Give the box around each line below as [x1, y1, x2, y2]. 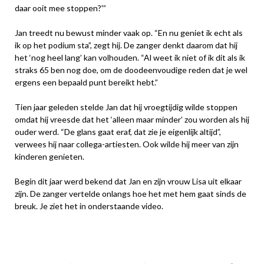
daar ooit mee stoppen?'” [15, 3, 106, 13]
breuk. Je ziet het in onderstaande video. [15, 201, 163, 211]
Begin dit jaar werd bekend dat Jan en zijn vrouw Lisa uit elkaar [15, 176, 242, 186]
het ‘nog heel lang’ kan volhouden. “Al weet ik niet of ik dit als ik [15, 52, 245, 62]
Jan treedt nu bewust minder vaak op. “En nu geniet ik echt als [15, 28, 243, 38]
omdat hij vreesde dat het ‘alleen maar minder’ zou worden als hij [15, 114, 249, 124]
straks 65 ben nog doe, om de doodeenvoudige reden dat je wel [15, 65, 247, 75]
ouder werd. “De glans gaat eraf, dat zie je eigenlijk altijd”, [15, 127, 221, 137]
